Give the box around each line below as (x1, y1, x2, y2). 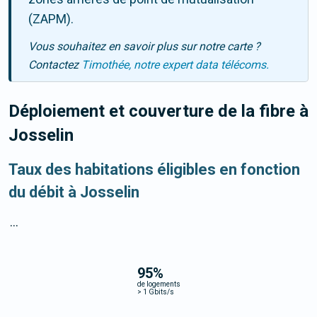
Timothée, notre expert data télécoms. (81, 58, 269, 72)
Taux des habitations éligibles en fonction (8, 161, 300, 179)
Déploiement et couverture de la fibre (8, 101, 299, 122)
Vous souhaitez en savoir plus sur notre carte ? (28, 40, 260, 54)
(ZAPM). (28, 11, 74, 27)
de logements (137, 279, 180, 288)
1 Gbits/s (141, 287, 174, 296)
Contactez (28, 58, 81, 72)
